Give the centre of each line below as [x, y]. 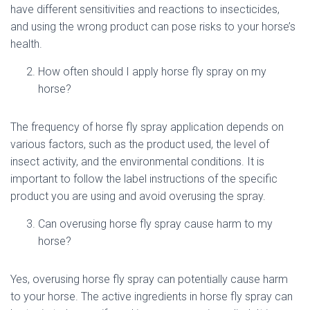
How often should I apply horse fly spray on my [152, 72]
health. [26, 44]
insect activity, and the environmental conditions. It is [137, 162]
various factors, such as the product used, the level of [140, 144]
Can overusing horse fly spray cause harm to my [155, 224]
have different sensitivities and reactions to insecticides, [145, 9]
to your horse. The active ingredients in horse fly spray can [152, 297]
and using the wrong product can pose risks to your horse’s [153, 27]
